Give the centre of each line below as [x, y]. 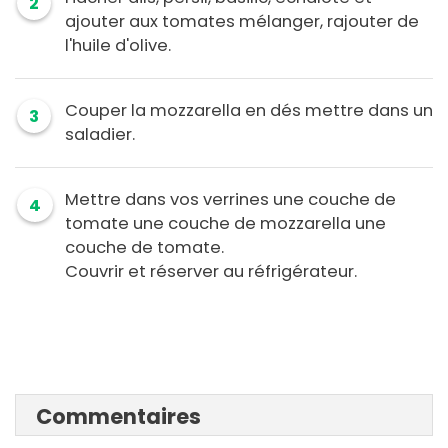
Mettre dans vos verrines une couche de [230, 200]
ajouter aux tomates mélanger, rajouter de [242, 22]
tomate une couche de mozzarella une [225, 224]
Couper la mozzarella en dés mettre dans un [249, 111]
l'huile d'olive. [118, 46]
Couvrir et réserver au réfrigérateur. [211, 272]
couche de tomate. [144, 248]
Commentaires [118, 417]
